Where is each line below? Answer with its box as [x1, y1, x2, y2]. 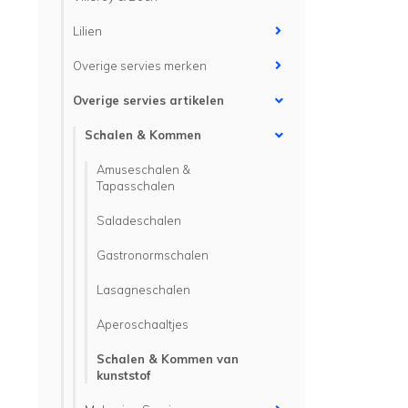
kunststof [97, 368, 150, 382]
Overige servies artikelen [73, 93, 224, 107]
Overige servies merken [73, 58, 207, 73]
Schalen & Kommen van [97, 352, 239, 366]
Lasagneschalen [97, 282, 190, 297]
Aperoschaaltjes [97, 317, 189, 331]
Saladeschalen [97, 213, 181, 228]
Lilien [73, 24, 102, 38]
